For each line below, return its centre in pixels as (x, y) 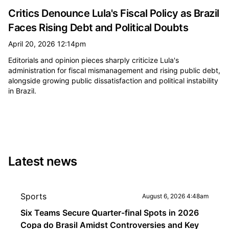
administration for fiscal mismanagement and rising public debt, (114, 70)
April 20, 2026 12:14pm (47, 44)
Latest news (43, 161)
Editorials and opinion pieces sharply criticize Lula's (94, 60)
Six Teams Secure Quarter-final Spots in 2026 (110, 213)
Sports (33, 196)
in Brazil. (22, 91)
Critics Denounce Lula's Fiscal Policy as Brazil (114, 13)
